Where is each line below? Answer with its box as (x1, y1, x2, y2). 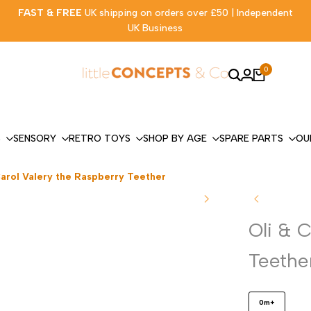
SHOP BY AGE (143, 133, 207, 144)
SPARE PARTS (219, 133, 283, 144)
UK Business (128, 22, 183, 34)
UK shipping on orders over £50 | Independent (84, 7, 293, 19)
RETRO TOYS (69, 133, 131, 144)
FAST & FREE (17, 7, 85, 19)
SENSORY (13, 133, 56, 144)
